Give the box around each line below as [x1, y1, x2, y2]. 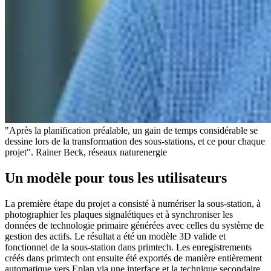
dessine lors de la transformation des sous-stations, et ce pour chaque [5, 136, 265, 147]
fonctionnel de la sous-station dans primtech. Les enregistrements [5, 242, 252, 253]
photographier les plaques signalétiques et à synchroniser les [5, 209, 233, 220]
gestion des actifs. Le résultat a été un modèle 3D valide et [5, 231, 226, 242]
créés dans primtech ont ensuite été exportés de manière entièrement [5, 253, 262, 264]
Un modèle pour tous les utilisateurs [5, 170, 227, 186]
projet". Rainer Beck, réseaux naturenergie [5, 147, 167, 158]
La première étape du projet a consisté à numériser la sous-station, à [5, 198, 261, 209]
